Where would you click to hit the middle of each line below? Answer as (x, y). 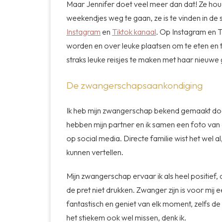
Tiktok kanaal (134, 32)
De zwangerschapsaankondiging (136, 85)
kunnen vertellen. (95, 152)
